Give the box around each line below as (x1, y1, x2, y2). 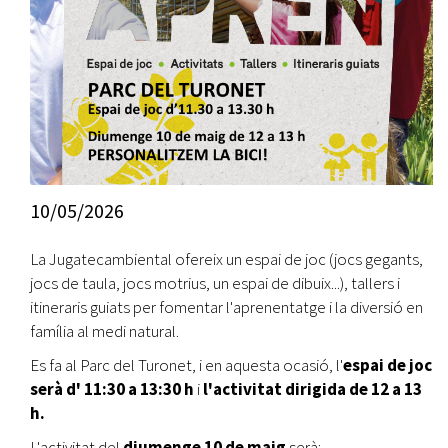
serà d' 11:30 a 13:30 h (30, 377, 194, 400)
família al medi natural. (30, 319, 179, 342)
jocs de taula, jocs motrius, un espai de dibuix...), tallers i (30, 271, 400, 294)
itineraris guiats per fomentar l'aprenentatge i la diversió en (30, 295, 423, 318)
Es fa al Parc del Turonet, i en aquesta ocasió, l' (30, 353, 343, 376)
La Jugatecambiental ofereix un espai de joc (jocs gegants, (30, 247, 423, 270)
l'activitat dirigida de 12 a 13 (203, 377, 422, 400)
